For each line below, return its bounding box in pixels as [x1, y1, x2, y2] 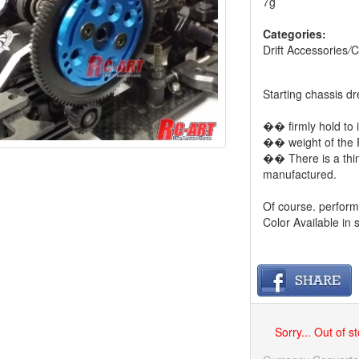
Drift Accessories [263, 42, 349, 58]
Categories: [263, 26, 327, 42]
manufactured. [263, 166, 337, 182]
